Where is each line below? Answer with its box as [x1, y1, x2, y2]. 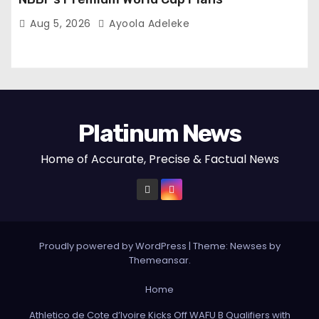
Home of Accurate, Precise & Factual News [40, 151, 279, 168]
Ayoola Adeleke [105, 16, 189, 31]
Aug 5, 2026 [30, 16, 94, 31]
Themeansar [128, 253, 189, 268]
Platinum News [78, 119, 241, 149]
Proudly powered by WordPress [38, 239, 189, 253]
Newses [229, 239, 267, 253]
